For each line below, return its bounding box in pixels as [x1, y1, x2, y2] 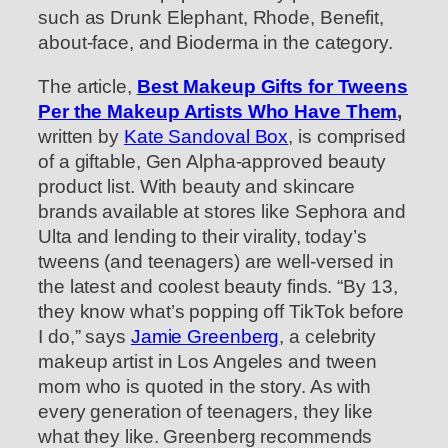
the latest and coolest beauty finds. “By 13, [38, 275, 398, 297]
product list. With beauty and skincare [38, 175, 356, 197]
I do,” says [38, 325, 131, 347]
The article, [38, 75, 137, 97]
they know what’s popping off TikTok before [38, 300, 404, 322]
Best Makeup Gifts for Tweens [136, 75, 408, 97]
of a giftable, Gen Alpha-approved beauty [38, 150, 386, 172]
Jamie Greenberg [130, 325, 280, 347]
